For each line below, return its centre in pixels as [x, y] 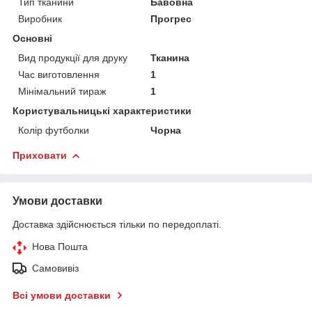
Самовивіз [55, 268]
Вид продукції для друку [73, 57]
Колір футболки [54, 130]
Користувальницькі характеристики [102, 110]
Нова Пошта [60, 246]
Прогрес [171, 18]
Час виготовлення [59, 74]
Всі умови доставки [62, 295]
